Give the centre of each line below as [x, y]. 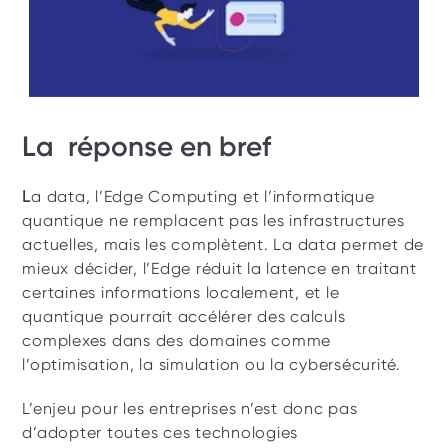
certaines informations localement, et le [181, 292]
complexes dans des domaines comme [177, 340]
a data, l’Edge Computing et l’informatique [203, 196]
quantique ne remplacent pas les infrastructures [213, 220]
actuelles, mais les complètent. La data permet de [223, 244]
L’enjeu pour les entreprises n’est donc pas [190, 408]
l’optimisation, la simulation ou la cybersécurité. [211, 364]
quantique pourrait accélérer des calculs [184, 316]
